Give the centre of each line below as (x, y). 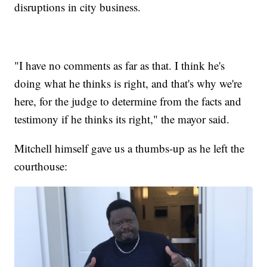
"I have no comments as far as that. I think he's (120, 65)
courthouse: (41, 166)
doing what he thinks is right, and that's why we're (128, 83)
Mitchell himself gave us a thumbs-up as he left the (130, 148)
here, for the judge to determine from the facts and (128, 101)
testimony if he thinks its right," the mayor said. (122, 119)
